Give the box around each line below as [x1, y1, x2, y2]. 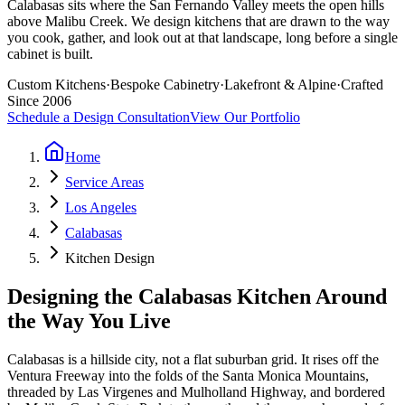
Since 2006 [7, 92, 71, 108]
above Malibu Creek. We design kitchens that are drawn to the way [7, 13, 390, 29]
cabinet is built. [7, 45, 93, 61]
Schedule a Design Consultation [7, 108, 190, 125]
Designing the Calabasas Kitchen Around [7, 284, 387, 308]
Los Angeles [65, 199, 137, 215]
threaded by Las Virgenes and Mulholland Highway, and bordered [7, 383, 385, 400]
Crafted [341, 76, 383, 92]
